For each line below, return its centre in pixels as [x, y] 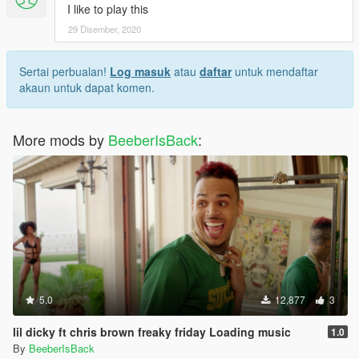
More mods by [61, 140]
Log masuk [140, 72]
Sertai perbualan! [65, 72]
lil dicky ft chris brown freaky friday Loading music [152, 332]
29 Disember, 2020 [105, 29]
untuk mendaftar [275, 72]
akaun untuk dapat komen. [87, 88]
